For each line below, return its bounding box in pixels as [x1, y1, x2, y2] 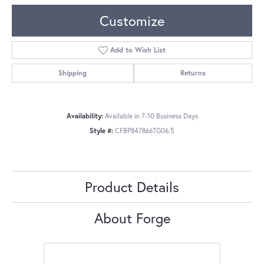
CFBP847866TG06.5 [115, 126, 174, 136]
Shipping [58, 68, 87, 78]
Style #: [90, 126, 113, 136]
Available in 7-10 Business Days [104, 111, 198, 121]
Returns [180, 68, 206, 78]
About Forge [94, 209, 170, 228]
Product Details [85, 177, 179, 197]
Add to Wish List [110, 45, 166, 55]
